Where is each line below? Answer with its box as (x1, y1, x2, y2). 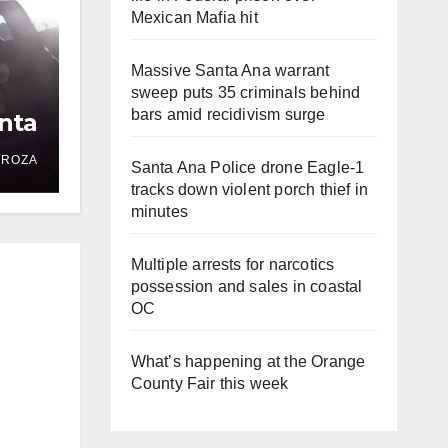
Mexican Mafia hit (130, 9, 258, 26)
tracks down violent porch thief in (130, 181, 369, 198)
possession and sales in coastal (130, 278, 363, 295)
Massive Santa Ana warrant (130, 62, 330, 79)
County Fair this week (130, 375, 289, 392)
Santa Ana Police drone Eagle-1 (130, 159, 365, 176)
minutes (130, 203, 188, 220)
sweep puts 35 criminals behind (130, 84, 361, 101)
